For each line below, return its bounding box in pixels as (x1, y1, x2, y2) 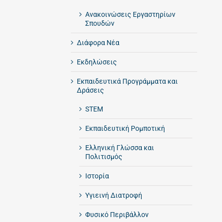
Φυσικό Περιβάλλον (85, 210, 149, 219)
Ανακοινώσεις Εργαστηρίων (85, 10, 175, 18)
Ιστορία (85, 171, 109, 180)
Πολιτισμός (85, 152, 122, 161)
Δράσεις (76, 86, 104, 94)
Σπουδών (85, 19, 114, 27)
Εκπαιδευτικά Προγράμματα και (76, 77, 178, 85)
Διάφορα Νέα (76, 38, 119, 47)
